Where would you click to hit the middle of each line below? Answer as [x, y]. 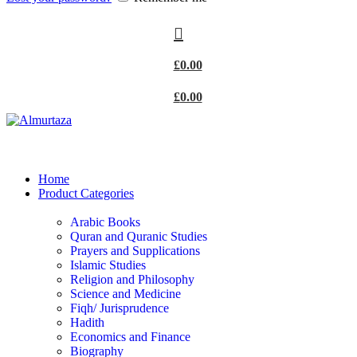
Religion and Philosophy [132, 279]
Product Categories [86, 193]
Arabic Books [105, 222]
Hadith [87, 322]
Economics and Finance [130, 337]
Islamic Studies [108, 265]
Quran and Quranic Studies [139, 236]
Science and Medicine [126, 294]
